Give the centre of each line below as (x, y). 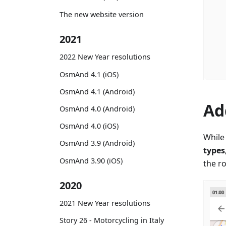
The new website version (102, 14)
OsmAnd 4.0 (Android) (97, 108)
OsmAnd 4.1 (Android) (97, 91)
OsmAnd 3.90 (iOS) (91, 160)
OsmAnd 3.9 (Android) (97, 143)
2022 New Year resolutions (105, 57)
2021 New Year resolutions (105, 203)
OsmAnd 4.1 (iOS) (89, 74)
